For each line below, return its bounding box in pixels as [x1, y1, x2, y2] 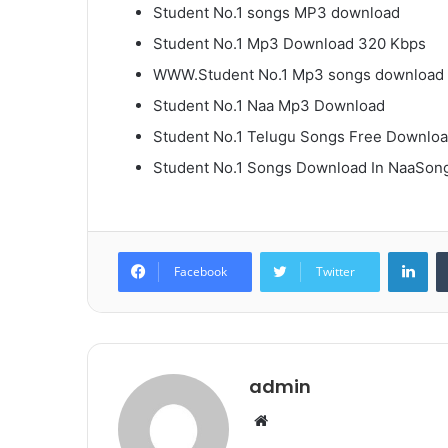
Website [267, 410, 324, 430]
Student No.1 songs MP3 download [153, 3, 400, 23]
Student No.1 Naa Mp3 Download [153, 96, 385, 116]
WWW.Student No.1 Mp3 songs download [153, 65, 444, 85]
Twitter [316, 263, 355, 281]
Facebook [174, 263, 227, 281]
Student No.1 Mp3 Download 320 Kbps [153, 34, 426, 54]
